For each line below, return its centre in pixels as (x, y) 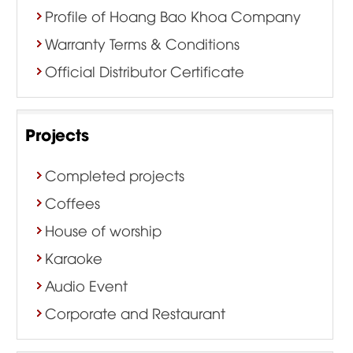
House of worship (103, 229)
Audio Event (86, 284)
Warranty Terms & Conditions (142, 43)
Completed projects (114, 174)
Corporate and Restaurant (135, 312)
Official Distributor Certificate (144, 70)
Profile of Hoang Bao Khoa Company (173, 15)
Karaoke (73, 257)
